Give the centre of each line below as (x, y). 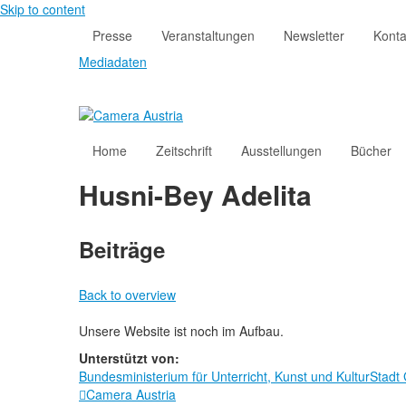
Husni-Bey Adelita (195, 195)
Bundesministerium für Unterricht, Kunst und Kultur (224, 377)
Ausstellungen (281, 151)
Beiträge (122, 250)
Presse (112, 35)
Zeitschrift (184, 151)
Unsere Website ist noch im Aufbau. (181, 331)
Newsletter (314, 35)
